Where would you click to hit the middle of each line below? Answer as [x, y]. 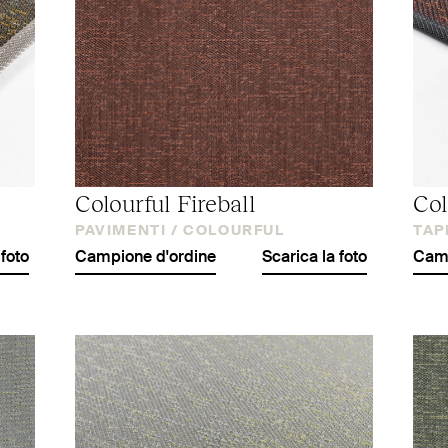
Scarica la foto [314, 257]
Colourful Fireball [165, 201]
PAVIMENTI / [127, 230]
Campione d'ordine [145, 257]
